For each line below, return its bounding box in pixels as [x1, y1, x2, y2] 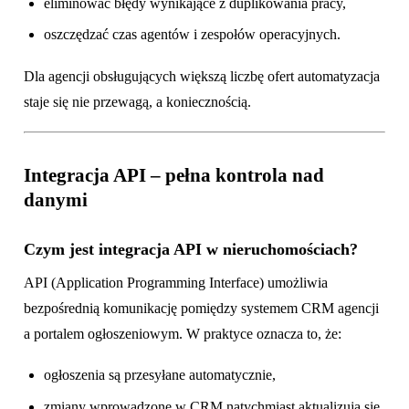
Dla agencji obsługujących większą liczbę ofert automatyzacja [24, 68, 380, 85]
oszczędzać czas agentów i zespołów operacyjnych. [44, 26, 341, 43]
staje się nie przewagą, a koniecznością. [24, 94, 251, 110]
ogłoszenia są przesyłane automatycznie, [44, 367, 277, 383]
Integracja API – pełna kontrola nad [24, 164, 324, 187]
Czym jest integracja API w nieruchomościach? [24, 240, 358, 259]
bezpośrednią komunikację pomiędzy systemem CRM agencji [24, 299, 379, 316]
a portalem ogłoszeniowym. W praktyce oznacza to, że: [24, 325, 341, 341]
